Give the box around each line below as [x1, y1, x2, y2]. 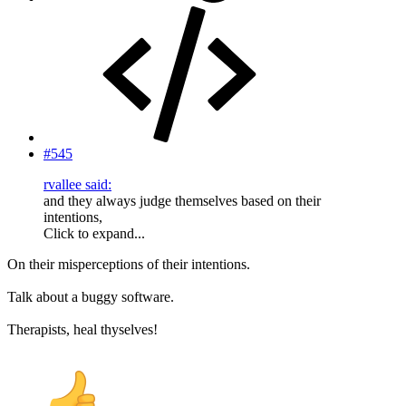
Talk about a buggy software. [7, 288, 174, 304]
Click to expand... [43, 225, 145, 241]
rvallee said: [43, 176, 111, 192]
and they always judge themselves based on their [43, 192, 321, 208]
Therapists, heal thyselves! [7, 321, 158, 337]
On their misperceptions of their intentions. [7, 256, 250, 272]
